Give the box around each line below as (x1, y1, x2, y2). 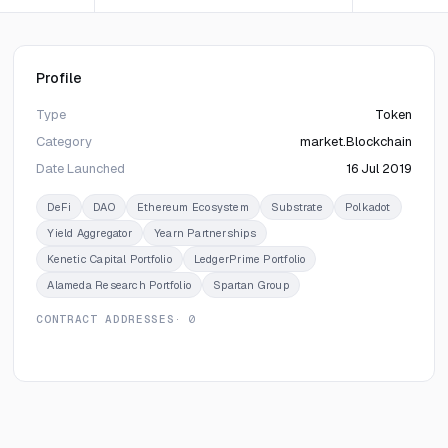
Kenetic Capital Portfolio (47, 252, 172, 266)
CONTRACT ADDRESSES (36, 312, 175, 326)
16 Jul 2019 (345, 160, 412, 177)
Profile (36, 69, 82, 87)
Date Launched (36, 160, 126, 177)
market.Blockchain (299, 133, 412, 150)
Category (36, 133, 93, 150)
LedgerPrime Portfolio (193, 252, 306, 266)
